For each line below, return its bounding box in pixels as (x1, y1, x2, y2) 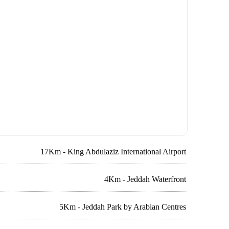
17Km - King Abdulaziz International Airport (40, 147, 187, 156)
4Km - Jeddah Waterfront (104, 175, 187, 184)
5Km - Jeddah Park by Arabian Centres (59, 202, 187, 211)
